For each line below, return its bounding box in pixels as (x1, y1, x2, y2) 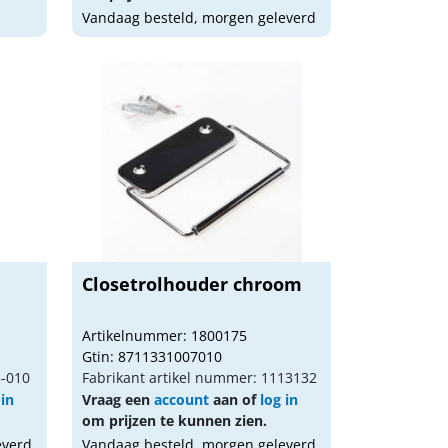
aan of (209, 390, 261, 409)
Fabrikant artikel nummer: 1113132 (82, 368, 318, 387)
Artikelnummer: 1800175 (82, 326, 248, 345)
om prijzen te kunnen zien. (82, 411, 268, 430)
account (154, 390, 210, 409)
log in (260, 390, 299, 409)
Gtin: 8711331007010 (82, 347, 223, 366)
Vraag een (82, 390, 155, 409)
